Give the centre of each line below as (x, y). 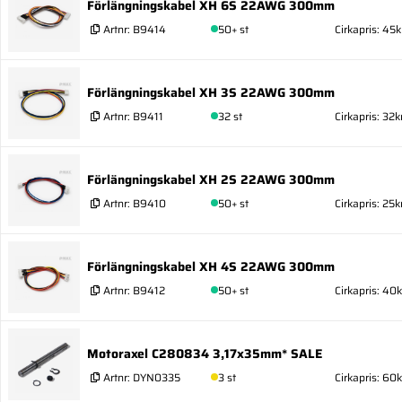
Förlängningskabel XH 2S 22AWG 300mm (211, 179)
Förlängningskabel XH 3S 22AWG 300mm (211, 92)
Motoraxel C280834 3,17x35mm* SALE (205, 353)
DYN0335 (157, 377)
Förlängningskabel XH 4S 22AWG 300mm (211, 266)
